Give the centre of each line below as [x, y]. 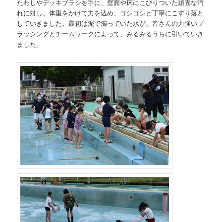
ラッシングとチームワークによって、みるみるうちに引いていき [111, 34]
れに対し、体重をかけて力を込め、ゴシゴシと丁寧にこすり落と [111, 13]
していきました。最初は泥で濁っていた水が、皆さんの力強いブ [111, 23]
